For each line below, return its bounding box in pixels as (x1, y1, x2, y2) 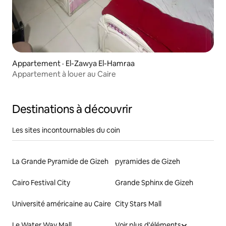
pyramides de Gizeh (115, 156, 180, 166)
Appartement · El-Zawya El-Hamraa (12, 58, 135, 68)
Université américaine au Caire (12, 199, 111, 208)
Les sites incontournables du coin (12, 125, 120, 135)
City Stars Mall (115, 199, 161, 208)
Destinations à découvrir (12, 101, 132, 117)
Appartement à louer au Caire (12, 69, 116, 79)
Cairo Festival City (12, 178, 70, 187)
